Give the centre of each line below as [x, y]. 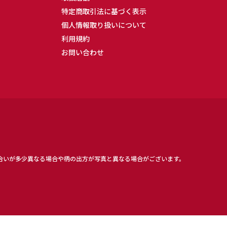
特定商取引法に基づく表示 [104, 11]
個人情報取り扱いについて [104, 25]
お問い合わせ [83, 52]
